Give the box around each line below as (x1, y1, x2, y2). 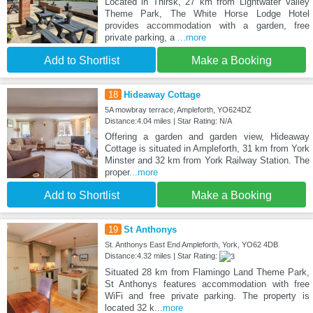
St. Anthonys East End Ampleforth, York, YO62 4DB (104, 240, 278, 249)
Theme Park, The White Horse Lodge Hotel (104, 8, 310, 19)
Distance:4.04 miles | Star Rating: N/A (104, 116, 232, 125)
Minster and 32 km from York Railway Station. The (104, 154, 310, 166)
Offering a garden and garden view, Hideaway (104, 131, 310, 142)
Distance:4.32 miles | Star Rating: (104, 251, 219, 260)
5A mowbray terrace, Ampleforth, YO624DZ (104, 105, 252, 114)
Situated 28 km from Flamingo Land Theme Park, (104, 266, 310, 277)
